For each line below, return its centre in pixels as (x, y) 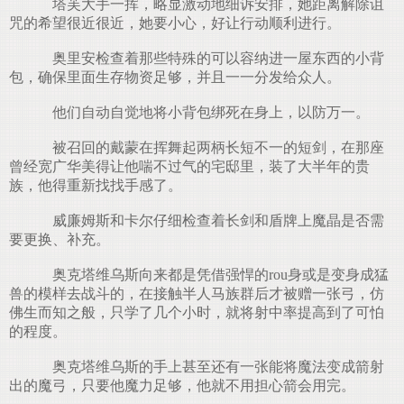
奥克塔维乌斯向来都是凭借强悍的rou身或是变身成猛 (213, 275)
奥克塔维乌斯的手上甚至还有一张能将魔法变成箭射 (211, 367)
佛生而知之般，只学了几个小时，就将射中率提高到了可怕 (197, 312)
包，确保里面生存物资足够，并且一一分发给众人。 (175, 77)
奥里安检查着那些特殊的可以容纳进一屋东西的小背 (211, 58)
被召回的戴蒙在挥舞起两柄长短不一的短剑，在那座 (211, 147)
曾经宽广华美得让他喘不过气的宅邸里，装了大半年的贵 (189, 166)
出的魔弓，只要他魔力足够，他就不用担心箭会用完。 (182, 386)
